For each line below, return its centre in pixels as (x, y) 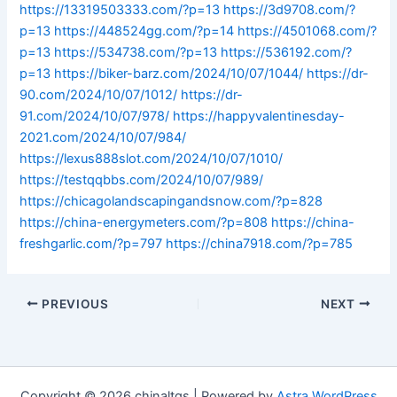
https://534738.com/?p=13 (136, 52)
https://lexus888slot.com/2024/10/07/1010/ (152, 158)
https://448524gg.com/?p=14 (144, 31)
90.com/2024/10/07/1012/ (99, 94)
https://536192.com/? (287, 52)
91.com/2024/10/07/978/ (95, 116)
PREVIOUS (74, 304)
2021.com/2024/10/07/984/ (103, 137)
